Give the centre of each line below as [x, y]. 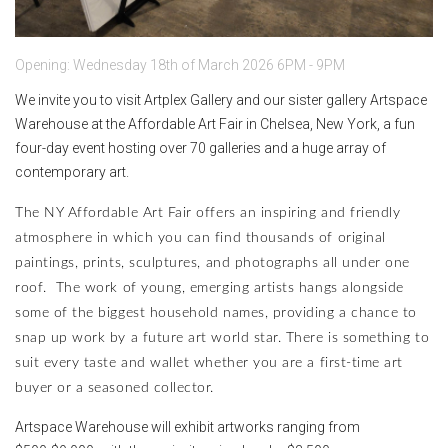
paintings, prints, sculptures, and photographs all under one [212, 262]
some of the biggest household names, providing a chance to [216, 312]
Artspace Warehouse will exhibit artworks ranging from [187, 426]
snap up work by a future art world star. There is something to [222, 337]
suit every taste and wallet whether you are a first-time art [209, 362]
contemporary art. [73, 171]
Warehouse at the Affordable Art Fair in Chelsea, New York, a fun [215, 123]
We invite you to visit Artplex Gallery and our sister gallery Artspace [221, 99]
